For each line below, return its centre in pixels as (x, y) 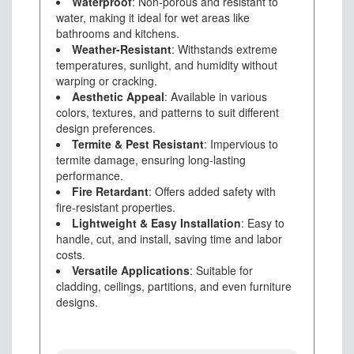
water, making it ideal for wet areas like (153, 18)
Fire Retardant (110, 192)
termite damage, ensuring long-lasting (151, 160)
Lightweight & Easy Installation (156, 223)
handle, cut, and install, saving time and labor (169, 239)
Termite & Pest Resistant (138, 144)
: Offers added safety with (212, 192)
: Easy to (263, 223)
